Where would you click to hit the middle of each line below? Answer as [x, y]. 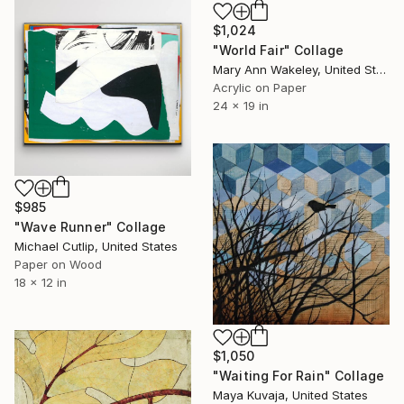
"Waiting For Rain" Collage [299, 376]
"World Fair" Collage [279, 50]
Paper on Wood [58, 264]
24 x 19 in [241, 106]
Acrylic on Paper [260, 88]
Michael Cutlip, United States [96, 246]
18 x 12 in [41, 282]
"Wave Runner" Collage [91, 226]
